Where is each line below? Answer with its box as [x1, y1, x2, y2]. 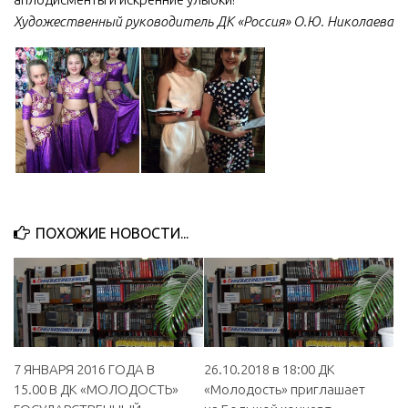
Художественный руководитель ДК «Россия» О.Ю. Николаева [14, 13, 393, 29]
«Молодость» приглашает [204, 381, 365, 397]
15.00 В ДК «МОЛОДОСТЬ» [14, 381, 178, 397]
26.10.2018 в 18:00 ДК [204, 361, 335, 377]
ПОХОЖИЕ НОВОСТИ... [36, 224, 189, 241]
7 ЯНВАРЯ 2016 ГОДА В [14, 361, 155, 377]
